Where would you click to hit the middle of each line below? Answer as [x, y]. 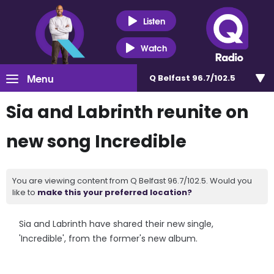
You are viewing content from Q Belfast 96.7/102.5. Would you [132, 181]
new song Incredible [96, 142]
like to [25, 192]
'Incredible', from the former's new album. [109, 239]
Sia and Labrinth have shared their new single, [117, 224]
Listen [154, 20]
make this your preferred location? [115, 192]
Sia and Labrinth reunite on [127, 112]
